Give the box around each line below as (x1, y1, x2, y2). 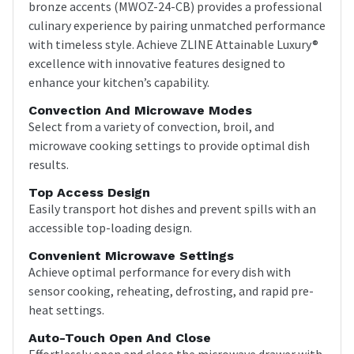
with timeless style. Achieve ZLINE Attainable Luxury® (28, 36, 318, 52)
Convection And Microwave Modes (28, 102, 252, 118)
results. (28, 156, 69, 172)
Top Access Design (28, 184, 150, 200)
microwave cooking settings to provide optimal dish (28, 137, 310, 153)
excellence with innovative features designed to (28, 55, 285, 71)
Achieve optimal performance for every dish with (28, 263, 291, 280)
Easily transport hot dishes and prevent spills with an (28, 200, 316, 217)
